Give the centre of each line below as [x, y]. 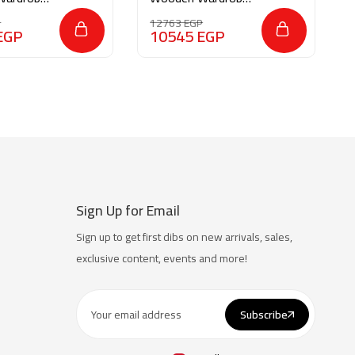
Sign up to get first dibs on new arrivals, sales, [185, 237]
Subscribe [263, 314]
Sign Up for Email [128, 210]
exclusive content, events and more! [162, 258]
